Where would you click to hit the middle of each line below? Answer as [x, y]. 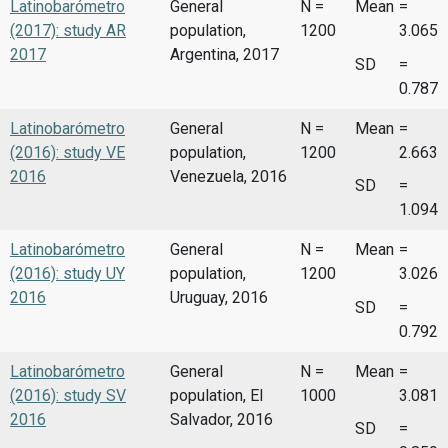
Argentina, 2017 [224, 55]
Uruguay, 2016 [219, 298]
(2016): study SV [68, 395]
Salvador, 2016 [221, 419]
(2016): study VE [67, 152]
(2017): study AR [68, 31]
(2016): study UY [67, 274]
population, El [216, 395]
